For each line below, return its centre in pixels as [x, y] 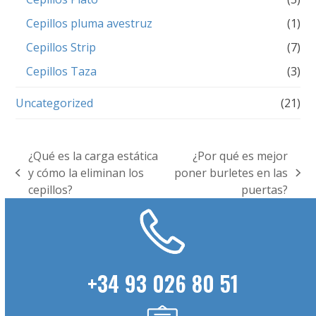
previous [38, 180]
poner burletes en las [231, 173]
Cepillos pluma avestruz [90, 24]
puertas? [265, 190]
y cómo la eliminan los [86, 173]
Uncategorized [55, 103]
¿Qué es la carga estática [93, 156]
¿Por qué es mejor [241, 156]
